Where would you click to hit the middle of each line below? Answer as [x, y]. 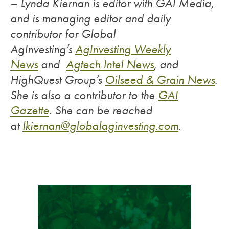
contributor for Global [63, 34]
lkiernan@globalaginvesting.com [100, 126]
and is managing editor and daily [90, 18]
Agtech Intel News [110, 64]
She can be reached [104, 110]
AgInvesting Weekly [123, 49]
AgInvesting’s [43, 49]
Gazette [30, 110]
